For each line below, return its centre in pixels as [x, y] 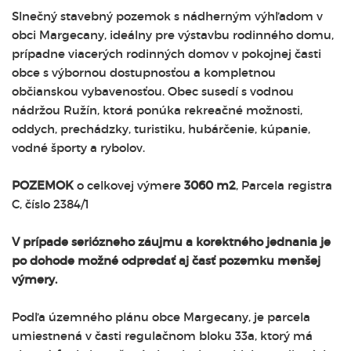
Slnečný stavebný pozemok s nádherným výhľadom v [167, 16]
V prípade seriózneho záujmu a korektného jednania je [171, 242]
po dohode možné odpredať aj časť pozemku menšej [166, 261]
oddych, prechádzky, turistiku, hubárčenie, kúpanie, [161, 129]
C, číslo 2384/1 [51, 204]
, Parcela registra [284, 185]
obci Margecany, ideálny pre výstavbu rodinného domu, [173, 35]
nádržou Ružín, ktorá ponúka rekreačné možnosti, [157, 110]
